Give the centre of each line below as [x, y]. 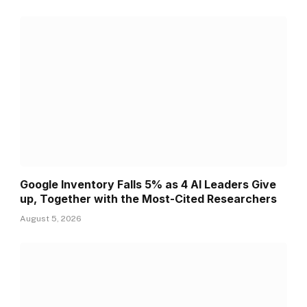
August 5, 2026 [51, 218]
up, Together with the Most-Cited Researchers [149, 198]
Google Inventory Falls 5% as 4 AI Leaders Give [148, 184]
